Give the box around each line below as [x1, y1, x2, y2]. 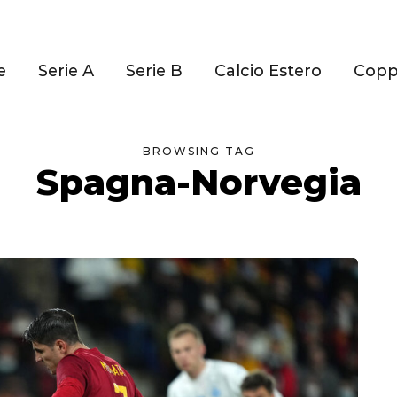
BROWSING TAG [142, 144, 255, 158]
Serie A [38, 61, 94, 81]
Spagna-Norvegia [35, 160, 362, 204]
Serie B [126, 61, 183, 81]
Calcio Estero [214, 61, 322, 81]
